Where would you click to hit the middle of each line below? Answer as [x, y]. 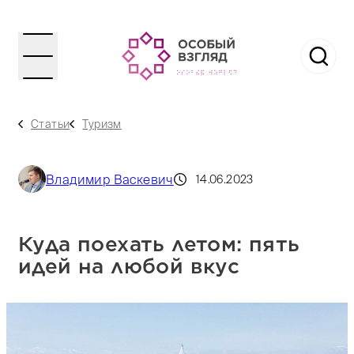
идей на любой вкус [129, 265]
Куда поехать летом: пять [159, 243]
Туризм [102, 124]
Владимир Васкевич [110, 179]
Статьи [51, 124]
